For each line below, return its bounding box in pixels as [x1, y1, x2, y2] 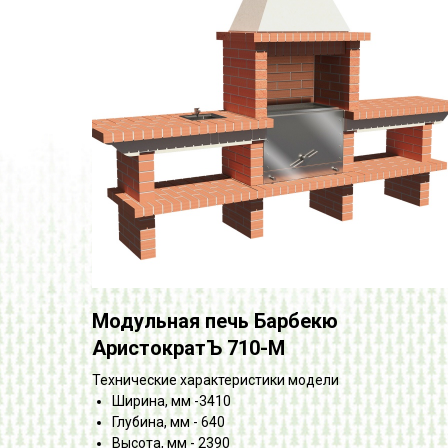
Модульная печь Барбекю [92, 308, 338, 333]
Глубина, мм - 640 [112, 413, 225, 430]
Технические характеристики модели [92, 371, 339, 388]
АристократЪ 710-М [92, 335, 285, 360]
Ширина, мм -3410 [112, 392, 231, 409]
